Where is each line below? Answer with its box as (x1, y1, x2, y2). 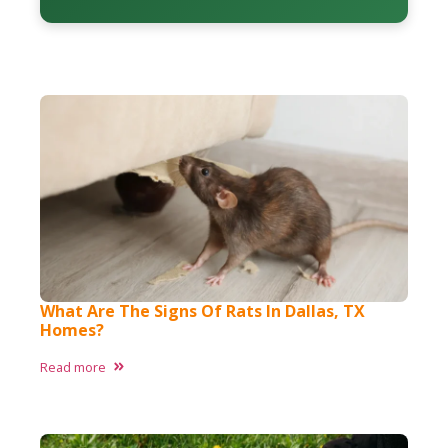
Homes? (40, 318, 104, 341)
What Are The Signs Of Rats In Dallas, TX (40, 299, 365, 322)
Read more (40, 357, 106, 376)
